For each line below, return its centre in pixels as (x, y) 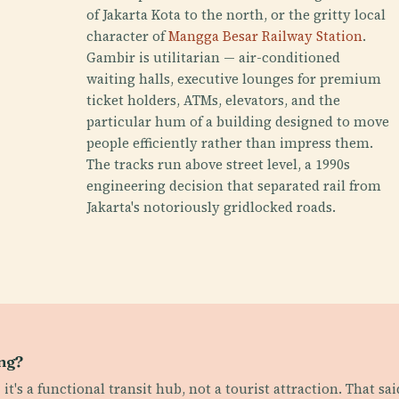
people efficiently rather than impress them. (230, 143)
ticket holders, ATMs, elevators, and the (214, 100)
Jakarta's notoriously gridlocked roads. (212, 207)
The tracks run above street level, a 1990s (219, 164)
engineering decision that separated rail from (234, 186)
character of (128, 36)
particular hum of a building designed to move (238, 122)
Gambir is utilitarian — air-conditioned (214, 57)
